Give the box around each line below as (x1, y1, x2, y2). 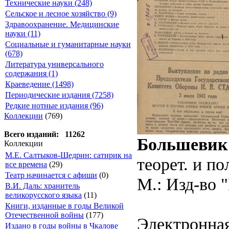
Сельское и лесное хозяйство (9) (5, 9, 117, 18)
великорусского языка (5, 191, 82, 199)
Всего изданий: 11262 (4, 130, 85, 139)
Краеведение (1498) (5, 80, 74, 88)
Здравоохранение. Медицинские (5, 20, 119, 29)
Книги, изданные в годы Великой (5, 201, 124, 210)
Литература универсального (5, 60, 104, 68)
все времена (5, 160, 47, 169)
